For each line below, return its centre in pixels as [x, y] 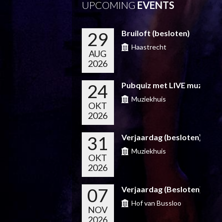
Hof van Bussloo [156, 203]
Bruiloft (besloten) [155, 33]
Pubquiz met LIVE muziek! [168, 85]
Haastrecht [149, 47]
